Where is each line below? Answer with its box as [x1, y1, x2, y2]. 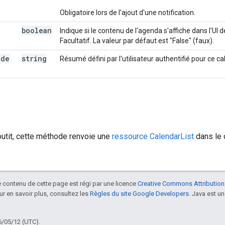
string [22, 53, 47, 63]
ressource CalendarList [112, 131, 194, 141]
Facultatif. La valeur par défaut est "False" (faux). [60, 36, 214, 45]
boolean [22, 25, 52, 35]
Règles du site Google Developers [90, 189, 189, 197]
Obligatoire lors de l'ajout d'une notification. [60, 8, 195, 17]
